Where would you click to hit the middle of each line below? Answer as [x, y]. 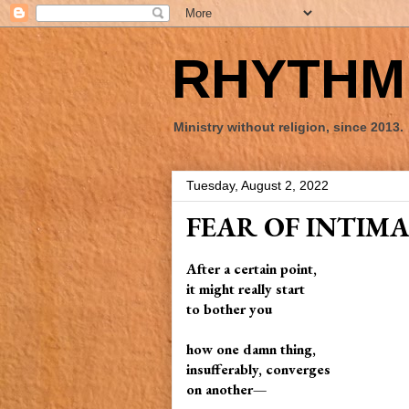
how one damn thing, [253, 349]
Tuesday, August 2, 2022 [257, 185]
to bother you [231, 309]
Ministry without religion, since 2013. [288, 127]
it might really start [249, 289]
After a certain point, [253, 269]
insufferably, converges [260, 369]
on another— [226, 389]
